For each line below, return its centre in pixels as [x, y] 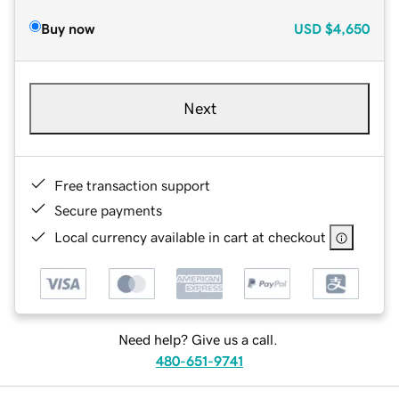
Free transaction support [132, 185]
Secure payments [108, 210]
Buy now [68, 28]
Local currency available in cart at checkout [190, 236]
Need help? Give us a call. [198, 340]
